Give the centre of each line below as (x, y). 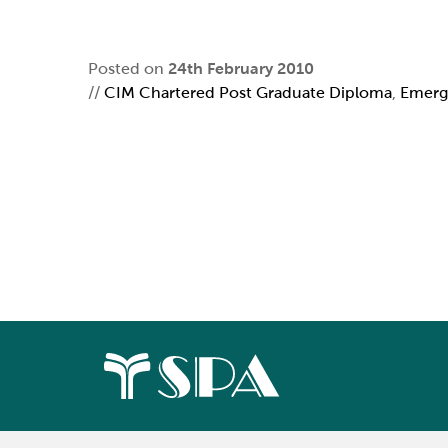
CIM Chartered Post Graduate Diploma (248, 92)
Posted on (128, 68)
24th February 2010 (241, 68)
